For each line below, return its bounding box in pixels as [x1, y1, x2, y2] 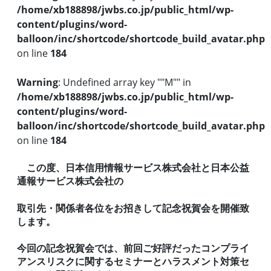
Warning [17, 75, 58, 89]
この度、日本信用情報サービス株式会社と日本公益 [27, 161, 249, 175]
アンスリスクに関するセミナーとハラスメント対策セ [17, 254, 249, 268]
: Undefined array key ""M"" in [58, 75, 191, 89]
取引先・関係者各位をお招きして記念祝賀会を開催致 [17, 201, 249, 215]
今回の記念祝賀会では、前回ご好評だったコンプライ [17, 241, 249, 255]
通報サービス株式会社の [17, 174, 123, 188]
